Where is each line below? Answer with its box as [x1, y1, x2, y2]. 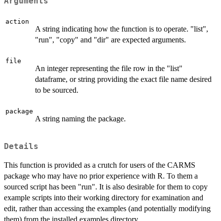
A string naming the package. [35, 114, 126, 123]
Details [4, 142, 38, 151]
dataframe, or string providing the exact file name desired [35, 74, 212, 83]
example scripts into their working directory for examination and [4, 193, 203, 202]
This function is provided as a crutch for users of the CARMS [4, 160, 195, 169]
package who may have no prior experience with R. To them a [4, 171, 198, 180]
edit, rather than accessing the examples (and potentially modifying [4, 204, 211, 213]
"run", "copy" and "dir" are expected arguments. [35, 35, 186, 44]
